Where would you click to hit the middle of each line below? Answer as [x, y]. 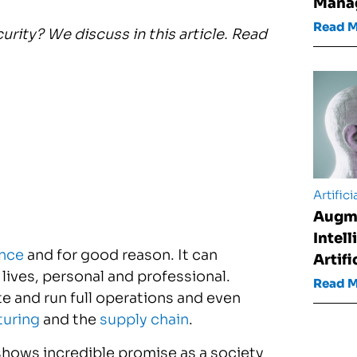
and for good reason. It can [121, 255]
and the [70, 320]
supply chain [144, 320]
